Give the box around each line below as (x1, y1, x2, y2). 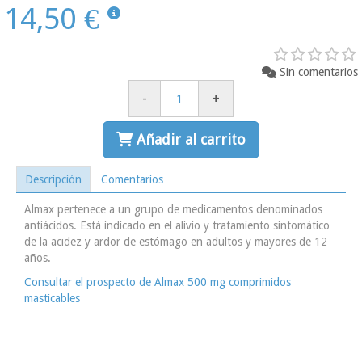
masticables (24, 292, 80, 305)
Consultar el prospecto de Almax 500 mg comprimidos (24, 276, 291, 289)
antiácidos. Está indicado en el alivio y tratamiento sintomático (24, 219, 330, 233)
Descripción (25, 172, 82, 186)
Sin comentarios (280, 65, 358, 79)
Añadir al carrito (137, 131, 246, 149)
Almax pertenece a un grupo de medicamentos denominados (24, 203, 322, 217)
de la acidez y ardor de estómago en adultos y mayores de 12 (24, 235, 327, 249)
